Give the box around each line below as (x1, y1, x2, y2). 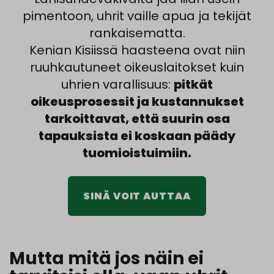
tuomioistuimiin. (83, 144, 191, 161)
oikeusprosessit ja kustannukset (30, 93, 244, 110)
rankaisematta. (89, 24, 185, 42)
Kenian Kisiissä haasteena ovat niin (29, 42, 245, 59)
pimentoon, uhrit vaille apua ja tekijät (23, 7, 251, 24)
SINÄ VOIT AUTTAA (83, 189, 191, 203)
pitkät (174, 76, 213, 93)
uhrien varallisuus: (61, 76, 174, 93)
